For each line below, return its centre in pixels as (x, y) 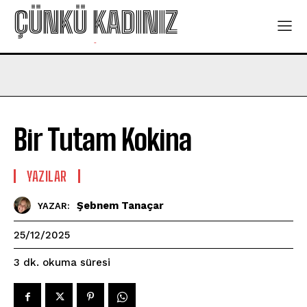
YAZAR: (54, 206)
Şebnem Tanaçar (120, 205)
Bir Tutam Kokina (103, 140)
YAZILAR (47, 176)
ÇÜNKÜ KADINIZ (96, 23)
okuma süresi (76, 262)
